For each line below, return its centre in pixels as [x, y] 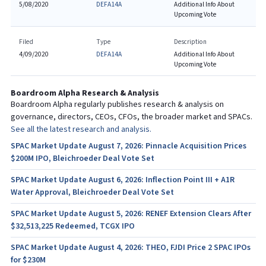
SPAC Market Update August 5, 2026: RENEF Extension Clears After [131, 214]
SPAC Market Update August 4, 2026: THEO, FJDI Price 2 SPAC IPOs [130, 248]
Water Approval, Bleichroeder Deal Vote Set [92, 192]
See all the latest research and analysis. [81, 129]
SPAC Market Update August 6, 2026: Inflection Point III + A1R [122, 180]
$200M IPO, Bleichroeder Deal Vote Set [82, 159]
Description [190, 42]
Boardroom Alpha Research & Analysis [85, 93]
